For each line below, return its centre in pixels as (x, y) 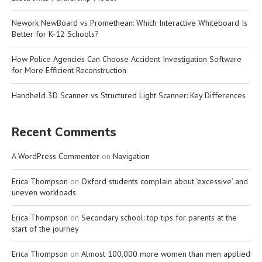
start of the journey (45, 228)
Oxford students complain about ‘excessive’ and (165, 181)
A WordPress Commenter (56, 156)
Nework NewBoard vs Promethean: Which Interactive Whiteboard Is (130, 23)
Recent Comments (64, 132)
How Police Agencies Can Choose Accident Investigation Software (127, 59)
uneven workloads (44, 192)
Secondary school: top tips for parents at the (159, 217)
